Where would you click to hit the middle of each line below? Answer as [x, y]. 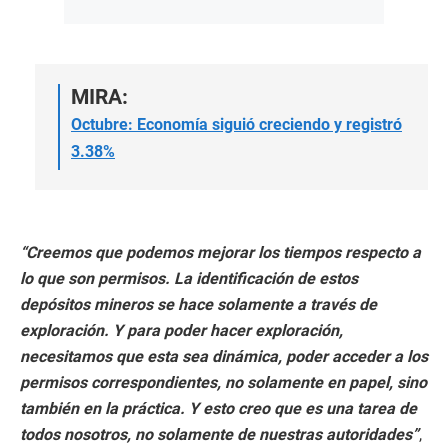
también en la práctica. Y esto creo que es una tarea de [218, 408]
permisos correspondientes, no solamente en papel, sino [223, 382]
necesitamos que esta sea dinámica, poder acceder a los [224, 356]
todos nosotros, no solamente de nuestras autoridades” [219, 434]
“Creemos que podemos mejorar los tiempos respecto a [220, 252]
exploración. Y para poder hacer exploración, [181, 330]
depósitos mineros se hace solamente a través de [198, 304]
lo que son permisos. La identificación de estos [189, 278]
